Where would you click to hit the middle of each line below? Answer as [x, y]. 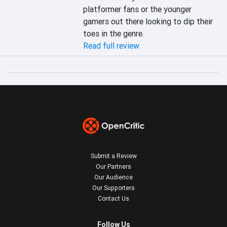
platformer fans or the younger [138, 9]
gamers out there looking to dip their [148, 21]
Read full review [111, 46]
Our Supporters [113, 188]
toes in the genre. [114, 33]
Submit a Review [113, 156]
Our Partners [113, 166]
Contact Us [113, 198]
